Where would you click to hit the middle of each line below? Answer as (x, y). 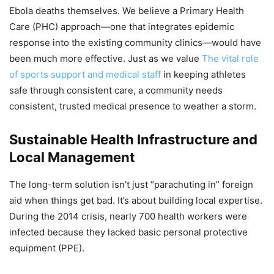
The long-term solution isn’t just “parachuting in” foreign (131, 184)
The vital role (230, 58)
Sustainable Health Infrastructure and (133, 139)
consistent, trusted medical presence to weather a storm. (133, 106)
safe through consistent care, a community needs (116, 90)
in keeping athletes (203, 74)
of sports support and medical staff (85, 74)
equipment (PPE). (47, 248)
